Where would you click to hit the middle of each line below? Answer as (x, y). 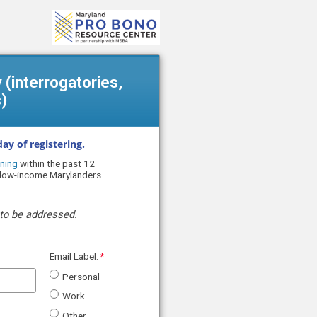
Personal (81, 276)
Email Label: (74, 256)
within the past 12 (56, 164)
